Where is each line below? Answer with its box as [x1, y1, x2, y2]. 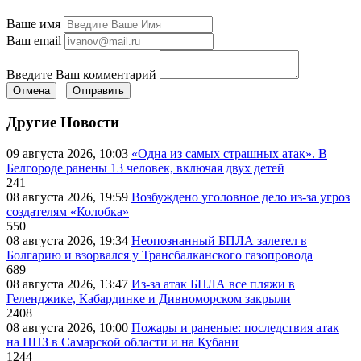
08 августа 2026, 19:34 [6, 234, 131, 248]
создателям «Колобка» [6, 205, 129, 219]
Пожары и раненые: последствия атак [131, 321, 339, 335]
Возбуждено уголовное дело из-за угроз [131, 190, 350, 205]
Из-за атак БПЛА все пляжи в [131, 277, 295, 292]
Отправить [73, 84, 124, 97]
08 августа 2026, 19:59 [6, 190, 131, 205]
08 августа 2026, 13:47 [6, 277, 131, 292]
